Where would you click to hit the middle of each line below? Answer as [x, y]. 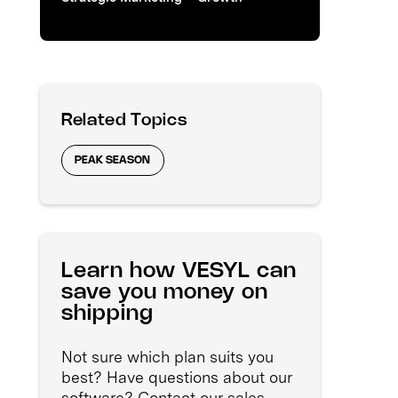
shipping [107, 314]
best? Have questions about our [177, 378]
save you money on [165, 293]
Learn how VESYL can [179, 272]
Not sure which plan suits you [167, 357]
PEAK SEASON [113, 161]
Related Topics [124, 120]
